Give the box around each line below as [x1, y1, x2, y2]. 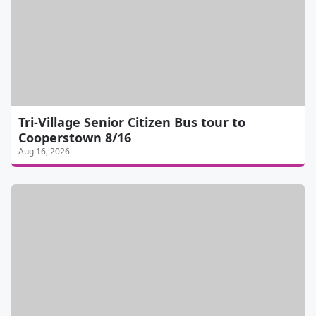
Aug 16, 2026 [18, 145, 70, 157]
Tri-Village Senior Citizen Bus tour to [18, 113, 245, 130]
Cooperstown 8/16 [18, 128, 131, 146]
